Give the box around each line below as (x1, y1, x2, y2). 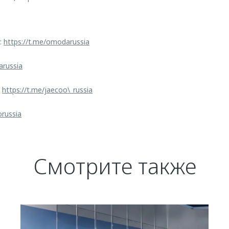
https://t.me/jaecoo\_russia (2, 85, 93, 95)
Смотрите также (33, 151, 196, 180)
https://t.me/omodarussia (4, 37, 89, 47)
